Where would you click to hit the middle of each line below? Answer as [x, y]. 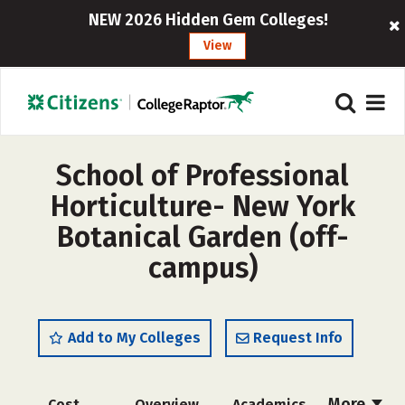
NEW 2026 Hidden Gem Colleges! [209, 20]
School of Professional [202, 175]
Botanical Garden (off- [202, 237]
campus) [202, 268]
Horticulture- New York [202, 206]
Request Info [298, 338]
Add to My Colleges [134, 338]
